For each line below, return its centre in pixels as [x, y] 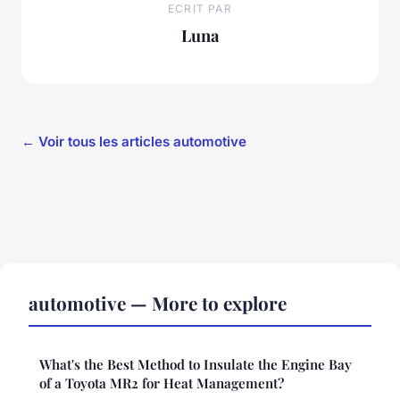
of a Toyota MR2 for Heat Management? [162, 383]
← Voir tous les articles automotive [134, 141]
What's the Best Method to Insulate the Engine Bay [196, 364]
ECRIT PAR [200, 9]
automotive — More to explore [158, 302]
